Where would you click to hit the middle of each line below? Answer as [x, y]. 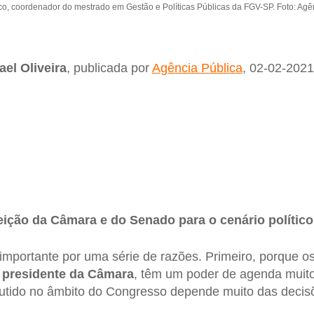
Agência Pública [197, 68]
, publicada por [109, 68]
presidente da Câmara [68, 274]
